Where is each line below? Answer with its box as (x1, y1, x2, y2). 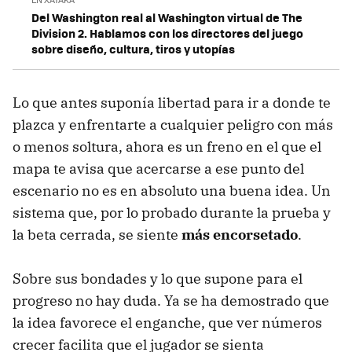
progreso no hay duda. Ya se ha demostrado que (13, 291, 329, 310)
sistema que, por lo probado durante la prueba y (13, 203, 331, 222)
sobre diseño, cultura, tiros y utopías (31, 40, 235, 58)
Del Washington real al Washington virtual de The (31, 9, 302, 27)
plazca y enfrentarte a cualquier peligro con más (13, 115, 333, 134)
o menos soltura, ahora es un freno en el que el (13, 137, 321, 156)
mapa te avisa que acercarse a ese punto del (13, 159, 304, 178)
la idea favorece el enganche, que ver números (13, 313, 322, 332)
